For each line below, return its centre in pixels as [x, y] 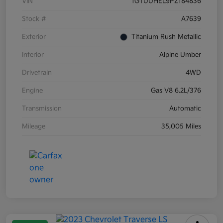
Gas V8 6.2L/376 [176, 91]
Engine [32, 91]
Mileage [34, 127]
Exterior [34, 37]
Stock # [34, 19]
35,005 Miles [181, 127]
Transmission [42, 109]
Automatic [185, 109]
